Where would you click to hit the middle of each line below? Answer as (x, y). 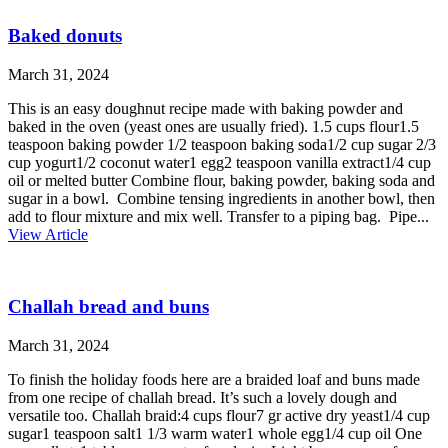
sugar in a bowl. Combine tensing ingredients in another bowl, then (221, 198)
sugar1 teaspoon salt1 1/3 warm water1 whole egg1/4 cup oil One (215, 433)
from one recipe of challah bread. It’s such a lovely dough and (202, 397)
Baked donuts (65, 35)
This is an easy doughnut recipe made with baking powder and (205, 108)
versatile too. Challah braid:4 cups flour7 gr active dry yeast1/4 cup (219, 415)
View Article (48, 234)
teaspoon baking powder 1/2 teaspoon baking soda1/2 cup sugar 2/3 (222, 144)
